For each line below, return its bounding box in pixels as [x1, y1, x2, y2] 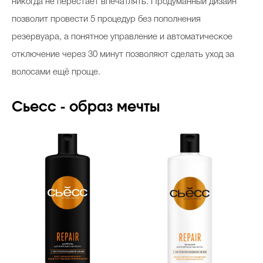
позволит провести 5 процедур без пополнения [12, 15, 201, 24]
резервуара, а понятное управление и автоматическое [12, 33, 232, 42]
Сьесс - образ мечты [12, 100, 160, 115]
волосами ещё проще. [12, 68, 100, 77]
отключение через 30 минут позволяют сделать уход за [12, 50, 234, 59]
